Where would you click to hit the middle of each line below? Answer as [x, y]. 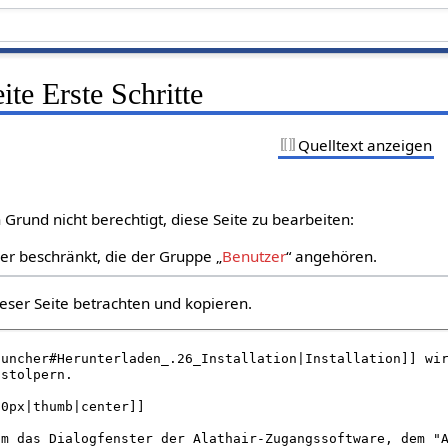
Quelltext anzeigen [365, 144]
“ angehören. [332, 256]
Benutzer [254, 256]
